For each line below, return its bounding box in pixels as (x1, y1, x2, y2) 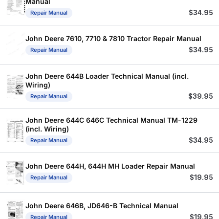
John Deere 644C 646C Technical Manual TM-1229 (25, 115, 197, 124)
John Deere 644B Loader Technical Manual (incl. (25, 71, 189, 80)
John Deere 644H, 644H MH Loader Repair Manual (25, 162, 195, 171)
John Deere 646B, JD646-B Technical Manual (25, 201, 178, 210)
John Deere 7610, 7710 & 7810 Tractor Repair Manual (25, 34, 201, 43)
